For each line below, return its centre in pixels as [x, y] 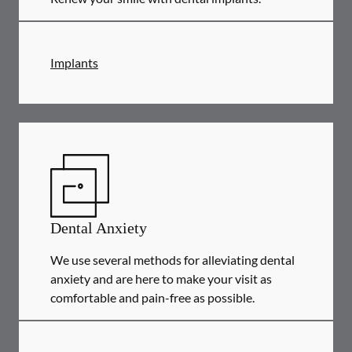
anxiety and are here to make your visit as [161, 279]
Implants [74, 62]
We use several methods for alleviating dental [172, 260]
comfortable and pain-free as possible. [152, 297]
